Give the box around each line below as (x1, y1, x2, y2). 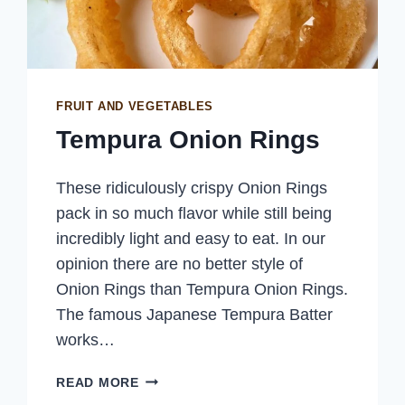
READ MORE (56, 375, 139, 391)
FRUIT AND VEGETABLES (56, 99, 213, 113)
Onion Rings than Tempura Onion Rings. (56, 280, 349, 299)
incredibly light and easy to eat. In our (56, 230, 326, 249)
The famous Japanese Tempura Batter (56, 306, 334, 325)
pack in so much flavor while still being (56, 204, 333, 223)
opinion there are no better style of (56, 255, 304, 274)
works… (56, 331, 116, 350)
